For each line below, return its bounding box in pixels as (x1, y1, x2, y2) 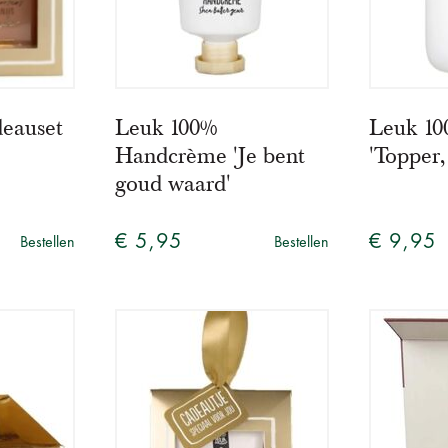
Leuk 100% (115, 114, 218, 143)
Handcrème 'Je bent (115, 142, 305, 171)
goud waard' (115, 170, 232, 199)
